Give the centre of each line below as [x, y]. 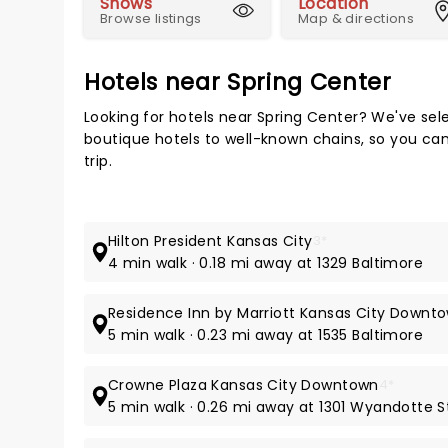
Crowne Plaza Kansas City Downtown [243, 385]
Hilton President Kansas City [210, 241]
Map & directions [356, 18]
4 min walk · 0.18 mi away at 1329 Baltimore [266, 263]
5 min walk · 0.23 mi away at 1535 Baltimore [266, 335]
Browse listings [151, 18]
